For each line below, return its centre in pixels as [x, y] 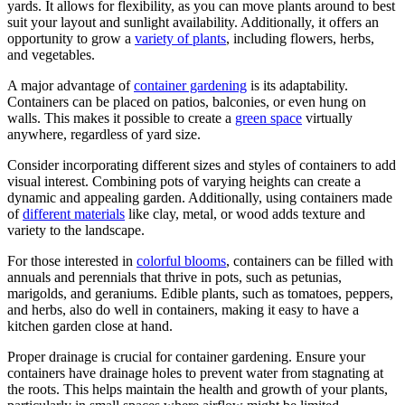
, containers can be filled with [310, 261]
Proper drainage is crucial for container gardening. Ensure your [186, 357]
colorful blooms [181, 261]
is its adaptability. [297, 86]
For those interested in [72, 261]
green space [268, 118]
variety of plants [180, 39]
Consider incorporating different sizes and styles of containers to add [202, 165]
